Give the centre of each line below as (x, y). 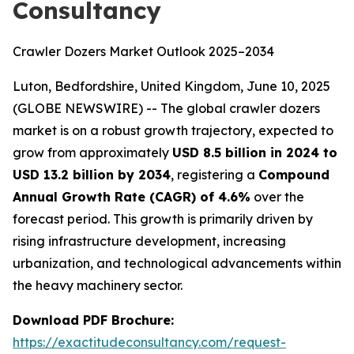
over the (277, 197)
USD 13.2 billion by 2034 (92, 175)
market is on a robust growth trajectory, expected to (173, 130)
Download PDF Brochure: (93, 320)
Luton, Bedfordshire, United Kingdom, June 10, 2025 (171, 86)
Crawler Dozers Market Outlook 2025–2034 (143, 51)
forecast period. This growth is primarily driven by (163, 219)
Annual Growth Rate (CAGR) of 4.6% (132, 197)
